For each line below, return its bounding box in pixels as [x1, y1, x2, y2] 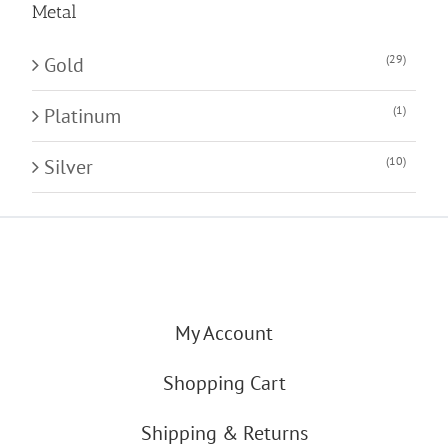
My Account [175, 320, 273, 347]
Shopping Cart [162, 370, 286, 397]
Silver [44, 153, 94, 180]
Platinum [44, 102, 122, 129]
